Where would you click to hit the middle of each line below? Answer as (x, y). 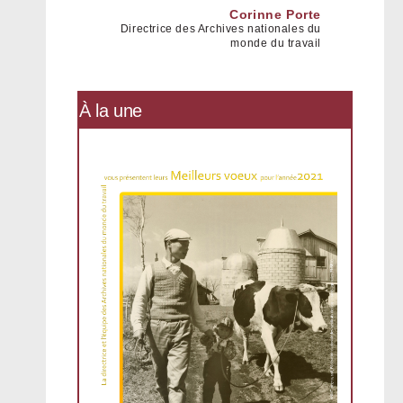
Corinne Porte (275, 14)
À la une (111, 111)
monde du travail (276, 43)
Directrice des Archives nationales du (220, 29)
